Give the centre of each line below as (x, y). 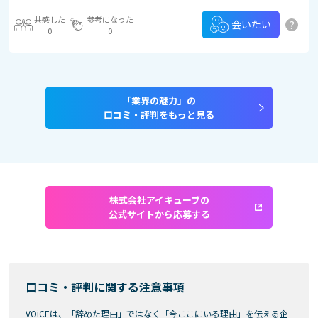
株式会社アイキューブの (159, 200)
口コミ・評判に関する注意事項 (105, 287)
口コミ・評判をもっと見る (159, 115)
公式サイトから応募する (159, 214)
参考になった (110, 19)
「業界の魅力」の (159, 100)
